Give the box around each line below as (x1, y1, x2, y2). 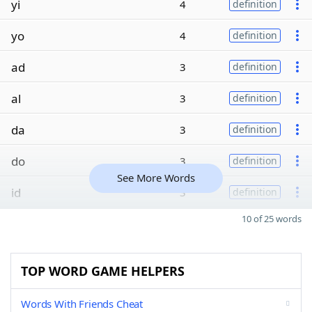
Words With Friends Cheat (21, 297, 143, 311)
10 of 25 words (242, 212, 302, 225)
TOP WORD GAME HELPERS (21, 263, 185, 279)
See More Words (117, 171, 195, 185)
